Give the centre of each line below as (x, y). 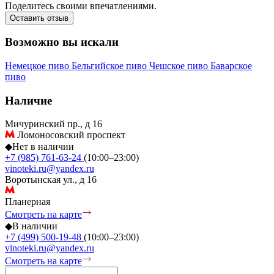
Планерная (28, 202)
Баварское (231, 65)
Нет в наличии (43, 147)
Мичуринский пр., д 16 (54, 124)
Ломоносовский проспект (70, 135)
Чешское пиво (180, 65)
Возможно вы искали (62, 42)
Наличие (28, 100)
